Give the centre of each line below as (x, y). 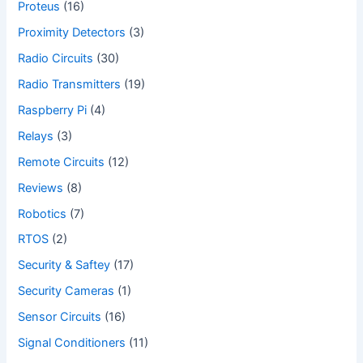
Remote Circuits (62, 162)
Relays (36, 136)
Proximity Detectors (72, 32)
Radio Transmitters (70, 84)
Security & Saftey (64, 265)
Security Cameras (66, 291)
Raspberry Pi (53, 110)
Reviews (41, 188)
